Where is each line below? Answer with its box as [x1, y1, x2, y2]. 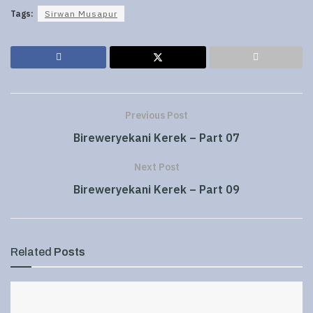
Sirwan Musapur [45, 8, 117, 19]
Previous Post [125, 108, 188, 122]
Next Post [133, 160, 180, 173]
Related [10, 245, 52, 258]
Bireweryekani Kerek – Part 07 [73, 130, 240, 145]
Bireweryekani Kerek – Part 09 [73, 182, 240, 196]
